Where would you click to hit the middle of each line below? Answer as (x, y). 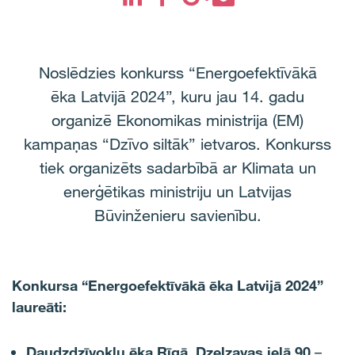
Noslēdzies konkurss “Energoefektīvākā (177, 73)
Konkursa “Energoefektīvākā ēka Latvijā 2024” (168, 285)
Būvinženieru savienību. (177, 216)
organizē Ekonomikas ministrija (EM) (177, 120)
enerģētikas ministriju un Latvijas (177, 192)
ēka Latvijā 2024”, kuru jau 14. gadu (177, 97)
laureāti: (39, 307)
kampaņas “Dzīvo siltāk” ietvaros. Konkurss (177, 144)
